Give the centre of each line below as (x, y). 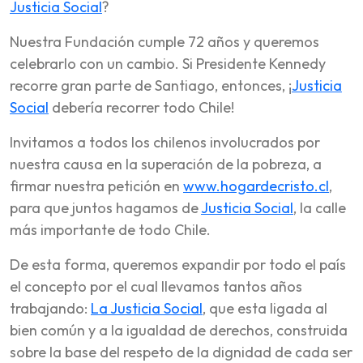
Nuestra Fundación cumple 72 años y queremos (164, 41)
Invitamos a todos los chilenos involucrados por (165, 142)
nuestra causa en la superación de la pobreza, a (166, 164)
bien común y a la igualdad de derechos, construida (179, 330)
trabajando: (50, 308)
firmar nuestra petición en (96, 186)
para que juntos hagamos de (105, 207)
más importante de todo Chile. (110, 229)
